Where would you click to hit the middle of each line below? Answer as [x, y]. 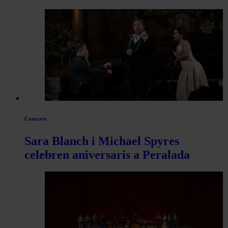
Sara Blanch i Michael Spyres [102, 141]
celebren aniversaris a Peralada [107, 154]
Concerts [35, 118]
